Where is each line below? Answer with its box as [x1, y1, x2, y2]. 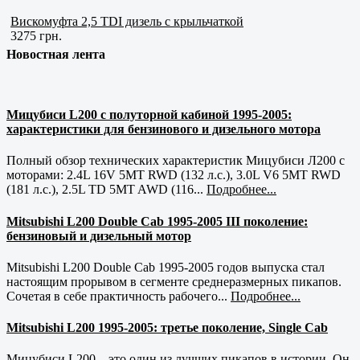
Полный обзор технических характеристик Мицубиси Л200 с [6, 153, 345, 168]
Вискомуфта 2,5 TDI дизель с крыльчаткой [10, 14, 243, 28]
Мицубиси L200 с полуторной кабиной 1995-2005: [6, 108, 292, 122]
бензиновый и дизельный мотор [6, 228, 191, 243]
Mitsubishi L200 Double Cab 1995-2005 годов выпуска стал [6, 260, 325, 274]
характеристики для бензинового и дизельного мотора [6, 122, 321, 137]
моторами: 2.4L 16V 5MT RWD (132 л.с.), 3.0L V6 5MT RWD [6, 168, 341, 182]
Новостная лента [6, 47, 105, 61]
